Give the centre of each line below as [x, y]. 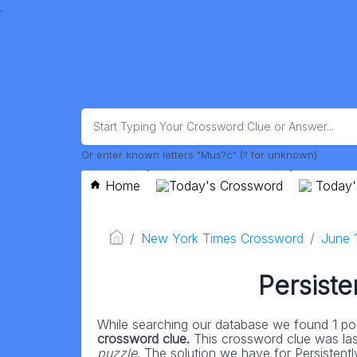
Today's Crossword [226, 185]
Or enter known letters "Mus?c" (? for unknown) [199, 154]
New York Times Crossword [223, 238]
